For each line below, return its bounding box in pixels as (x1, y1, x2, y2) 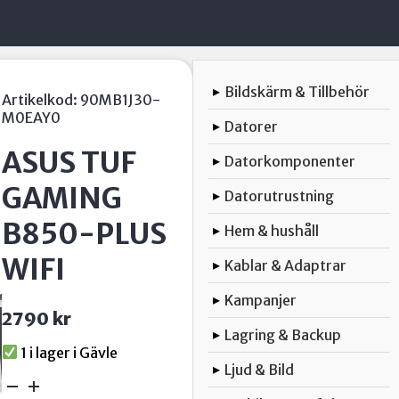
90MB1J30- (80, 91, 161, 109)
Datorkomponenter (224, 152, 356, 170)
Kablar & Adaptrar (224, 256, 347, 274)
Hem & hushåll (224, 222, 320, 240)
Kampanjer (224, 291, 297, 309)
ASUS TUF (2, 145, 137, 182)
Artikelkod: (2, 91, 81, 109)
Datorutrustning (224, 187, 335, 205)
